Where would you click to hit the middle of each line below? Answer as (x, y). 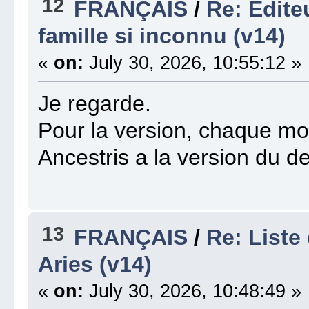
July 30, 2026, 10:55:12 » (193, 63)
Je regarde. (95, 104)
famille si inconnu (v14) (162, 36)
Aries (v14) (95, 265)
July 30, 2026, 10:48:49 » (193, 291)
